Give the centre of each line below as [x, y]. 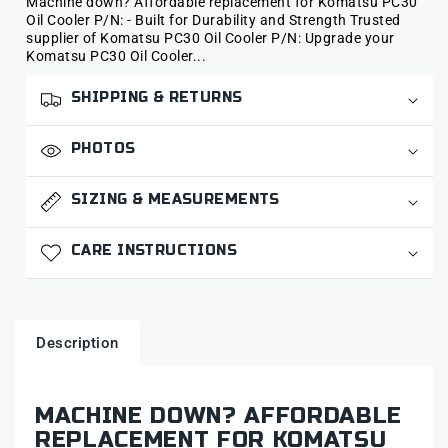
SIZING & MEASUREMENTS [175, 200]
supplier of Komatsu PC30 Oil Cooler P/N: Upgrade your [210, 38]
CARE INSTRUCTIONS [154, 251]
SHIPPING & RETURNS [157, 98]
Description [77, 343]
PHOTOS [103, 149]
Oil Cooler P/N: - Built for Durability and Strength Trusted [213, 20]
